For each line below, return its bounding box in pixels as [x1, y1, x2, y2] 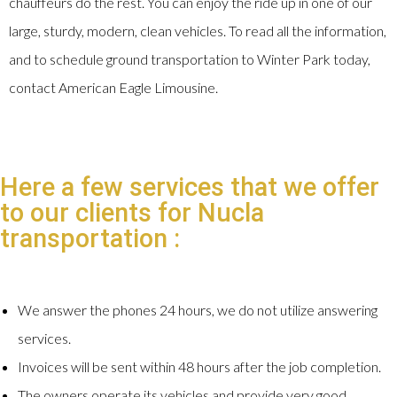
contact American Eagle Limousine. [9, 79, 218, 97]
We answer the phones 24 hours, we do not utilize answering [18, 301, 378, 319]
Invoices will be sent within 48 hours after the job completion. [18, 358, 381, 376]
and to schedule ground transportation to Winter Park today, [9, 51, 370, 68]
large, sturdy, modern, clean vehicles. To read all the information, [9, 22, 386, 40]
